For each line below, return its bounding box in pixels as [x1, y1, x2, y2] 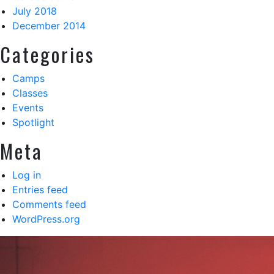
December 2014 [12, 20, 86, 32]
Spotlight [12, 116, 54, 128]
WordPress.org [12, 213, 80, 225]
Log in [12, 169, 41, 181]
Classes [12, 87, 48, 99]
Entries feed [12, 183, 68, 196]
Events [12, 102, 43, 114]
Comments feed [12, 198, 86, 210]
